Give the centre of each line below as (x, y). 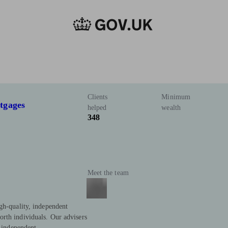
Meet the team (108, 173)
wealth (171, 108)
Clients (97, 97)
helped (97, 108)
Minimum (176, 97)
